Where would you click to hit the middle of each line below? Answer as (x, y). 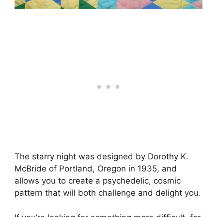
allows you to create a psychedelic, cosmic (98, 181)
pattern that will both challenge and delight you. (108, 193)
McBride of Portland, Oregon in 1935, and (96, 169)
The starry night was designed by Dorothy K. (101, 156)
